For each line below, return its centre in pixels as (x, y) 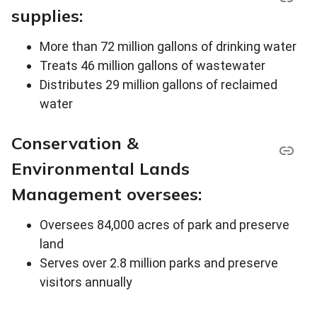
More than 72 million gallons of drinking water (168, 47)
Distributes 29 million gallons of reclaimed (158, 85)
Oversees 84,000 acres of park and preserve (165, 225)
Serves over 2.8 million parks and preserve (159, 263)
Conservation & (75, 143)
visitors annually (86, 282)
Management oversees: (106, 194)
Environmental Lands (100, 169)
